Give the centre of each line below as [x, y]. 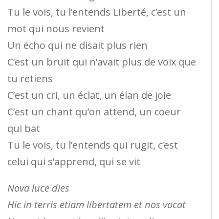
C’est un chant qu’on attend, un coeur [94, 112]
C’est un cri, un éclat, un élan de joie [89, 95]
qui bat [24, 129]
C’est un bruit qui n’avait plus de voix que [102, 62]
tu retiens [30, 79]
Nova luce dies [38, 188]
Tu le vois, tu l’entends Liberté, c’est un [97, 12]
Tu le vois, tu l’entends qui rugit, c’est [93, 145]
